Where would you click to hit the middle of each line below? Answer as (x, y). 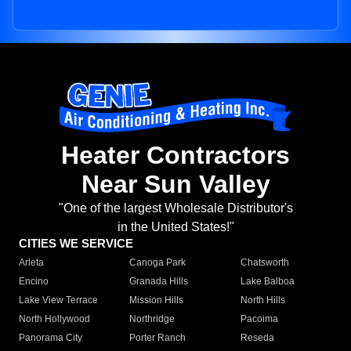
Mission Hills (157, 300)
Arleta (31, 263)
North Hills (262, 300)
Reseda (257, 338)
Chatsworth (264, 263)
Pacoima (259, 319)
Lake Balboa (267, 282)
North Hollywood (54, 319)
